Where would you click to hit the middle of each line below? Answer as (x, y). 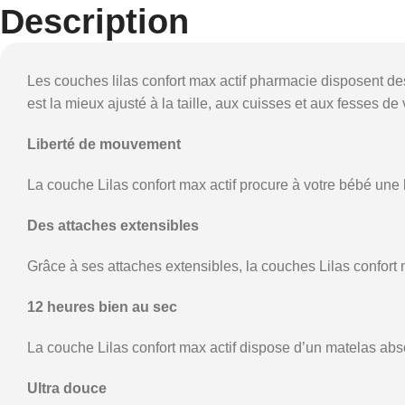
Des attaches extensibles (113, 225)
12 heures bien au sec (102, 306)
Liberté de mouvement (104, 144)
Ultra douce (67, 388)
